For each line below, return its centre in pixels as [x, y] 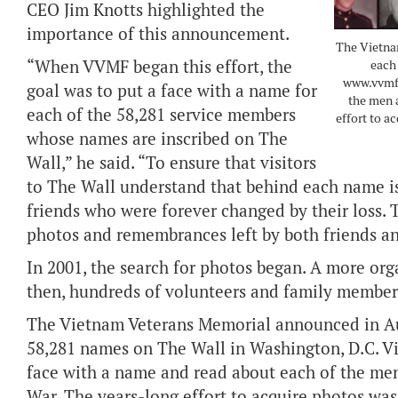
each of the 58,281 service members [161, 115]
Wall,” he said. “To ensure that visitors [171, 163]
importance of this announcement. [158, 34]
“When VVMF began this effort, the [159, 67]
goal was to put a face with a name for [172, 91]
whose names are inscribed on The [157, 139]
